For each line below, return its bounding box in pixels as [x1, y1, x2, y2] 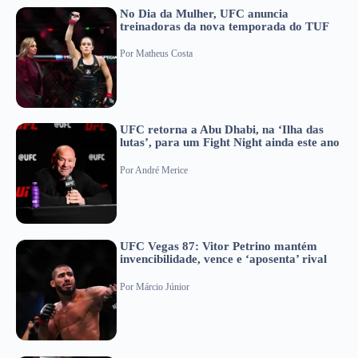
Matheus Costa [136, 48, 193, 60]
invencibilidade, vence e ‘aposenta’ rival [120, 253, 327, 266]
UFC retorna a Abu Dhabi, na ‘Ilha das [120, 123, 324, 137]
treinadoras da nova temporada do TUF [120, 19, 329, 33]
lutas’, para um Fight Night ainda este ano [120, 136, 340, 149]
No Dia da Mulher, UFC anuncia [120, 6, 288, 20]
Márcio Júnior [136, 280, 189, 292]
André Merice [135, 164, 188, 176]
